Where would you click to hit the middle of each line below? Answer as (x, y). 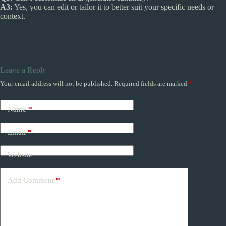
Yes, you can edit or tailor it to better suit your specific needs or (113, 7)
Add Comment (31, 180)
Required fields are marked (151, 83)
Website (20, 155)
